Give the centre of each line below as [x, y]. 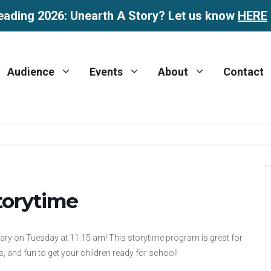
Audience [31, 72]
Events [106, 72]
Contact [243, 72]
